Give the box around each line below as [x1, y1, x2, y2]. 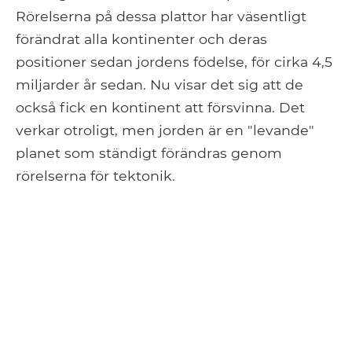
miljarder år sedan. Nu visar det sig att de [16, 76, 303, 93]
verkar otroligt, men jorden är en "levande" [16, 122, 314, 139]
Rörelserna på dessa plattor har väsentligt [16, 8, 306, 25]
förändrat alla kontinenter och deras [16, 31, 267, 48]
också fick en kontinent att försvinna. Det [16, 99, 305, 116]
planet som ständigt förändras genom [16, 145, 282, 162]
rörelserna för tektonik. [16, 167, 175, 185]
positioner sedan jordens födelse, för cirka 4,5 [16, 53, 332, 71]
